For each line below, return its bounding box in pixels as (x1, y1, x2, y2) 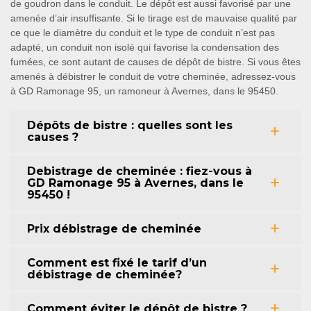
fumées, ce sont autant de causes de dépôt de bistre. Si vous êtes (10, 56, 301, 67)
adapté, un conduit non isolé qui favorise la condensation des (10, 41, 279, 53)
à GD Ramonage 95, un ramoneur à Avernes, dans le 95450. (10, 85, 278, 96)
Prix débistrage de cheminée (27, 221, 201, 235)
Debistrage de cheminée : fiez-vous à (27, 164, 252, 178)
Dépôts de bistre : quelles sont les (27, 118, 233, 132)
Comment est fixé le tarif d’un (27, 255, 207, 269)
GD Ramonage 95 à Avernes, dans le (27, 176, 244, 190)
